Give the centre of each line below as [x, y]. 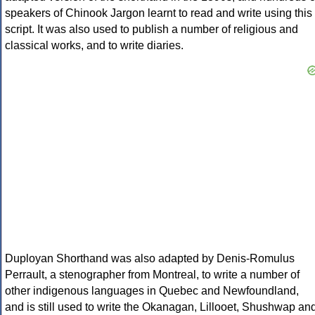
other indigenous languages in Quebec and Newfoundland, [152, 291]
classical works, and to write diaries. [94, 46]
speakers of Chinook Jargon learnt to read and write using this [159, 13]
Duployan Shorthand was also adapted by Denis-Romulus [150, 259]
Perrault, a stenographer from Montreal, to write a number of [152, 275]
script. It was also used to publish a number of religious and [152, 30]
